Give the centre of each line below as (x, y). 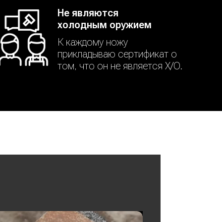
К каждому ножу (93, 42)
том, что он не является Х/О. (120, 66)
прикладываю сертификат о (117, 54)
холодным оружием (105, 25)
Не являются (88, 13)
